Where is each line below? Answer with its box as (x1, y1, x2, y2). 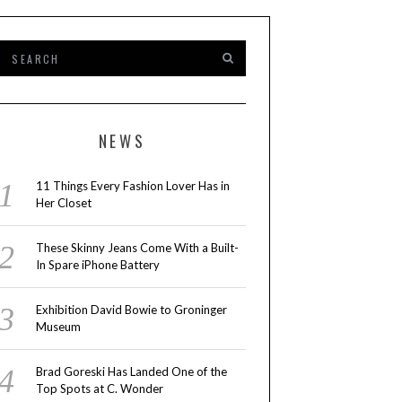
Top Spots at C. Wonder (35, 381, 163, 397)
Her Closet (35, 196, 92, 211)
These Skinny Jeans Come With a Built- (35, 240, 239, 256)
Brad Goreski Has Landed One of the (35, 364, 227, 380)
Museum (35, 319, 81, 335)
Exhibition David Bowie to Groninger (35, 302, 227, 318)
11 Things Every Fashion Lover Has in (35, 179, 230, 194)
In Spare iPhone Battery (35, 258, 160, 273)
